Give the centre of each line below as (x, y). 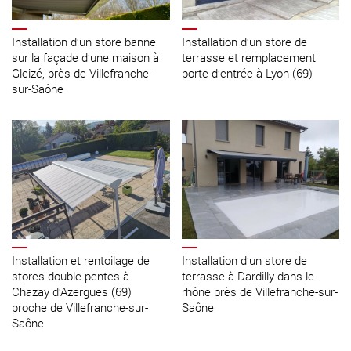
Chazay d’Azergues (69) (72, 291)
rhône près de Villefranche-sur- (259, 291)
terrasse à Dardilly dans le (248, 275)
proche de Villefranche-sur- (80, 307)
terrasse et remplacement (248, 58)
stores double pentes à (71, 275)
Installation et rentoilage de (81, 260)
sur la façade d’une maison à (85, 58)
